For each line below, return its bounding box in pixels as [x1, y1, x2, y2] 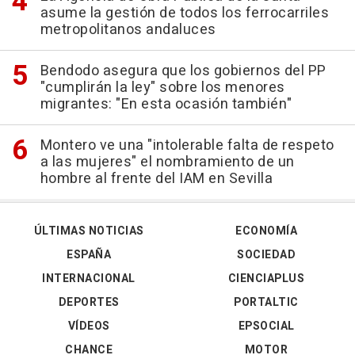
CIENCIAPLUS [227, 270, 305, 288]
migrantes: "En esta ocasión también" [40, 94, 292, 116]
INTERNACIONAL [42, 270, 136, 288]
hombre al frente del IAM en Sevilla [40, 168, 273, 190]
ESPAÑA [67, 246, 111, 264]
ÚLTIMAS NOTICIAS [33, 223, 144, 240]
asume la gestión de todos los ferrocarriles [40, 2, 329, 25]
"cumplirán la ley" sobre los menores [40, 77, 285, 99]
